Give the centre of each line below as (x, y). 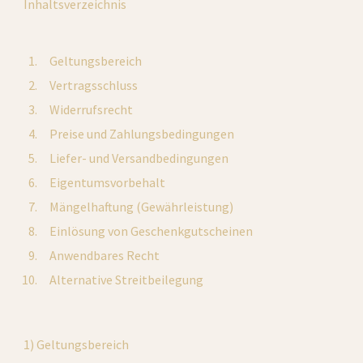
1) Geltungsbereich (77, 344)
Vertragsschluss (94, 85)
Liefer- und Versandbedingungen (139, 158)
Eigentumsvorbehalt (108, 182)
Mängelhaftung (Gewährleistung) (142, 207)
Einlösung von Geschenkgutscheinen (152, 231)
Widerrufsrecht (92, 109)
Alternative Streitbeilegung (127, 280)
